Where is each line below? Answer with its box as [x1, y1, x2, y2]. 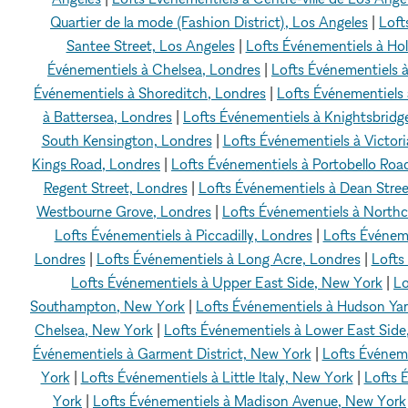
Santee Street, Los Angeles [66, 36, 235, 56]
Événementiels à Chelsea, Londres [47, 60, 260, 79]
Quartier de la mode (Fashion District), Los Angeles [50, 13, 368, 32]
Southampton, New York [30, 297, 185, 316]
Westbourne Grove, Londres [36, 202, 211, 221]
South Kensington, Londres [41, 131, 212, 150]
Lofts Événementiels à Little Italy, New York [80, 368, 353, 387]
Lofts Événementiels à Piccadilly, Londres [54, 226, 312, 245]
